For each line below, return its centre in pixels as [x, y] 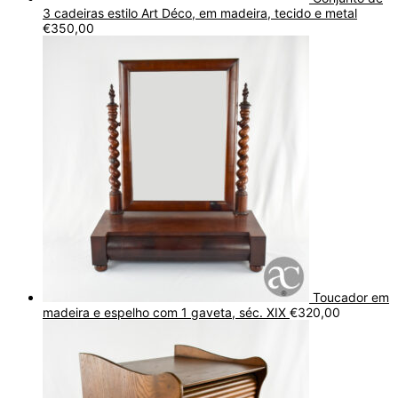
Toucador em [351, 297]
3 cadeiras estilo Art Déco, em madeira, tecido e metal [200, 12]
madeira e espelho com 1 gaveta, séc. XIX [164, 312]
